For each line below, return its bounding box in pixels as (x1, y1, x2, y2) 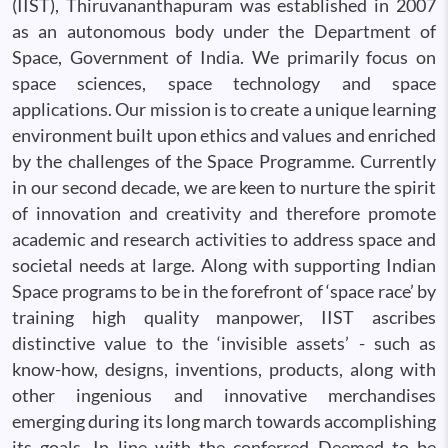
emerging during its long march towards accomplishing (12, 410, 436, 432)
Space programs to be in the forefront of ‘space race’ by (12, 280, 436, 302)
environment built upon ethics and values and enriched (12, 124, 436, 146)
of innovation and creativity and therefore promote (12, 202, 436, 224)
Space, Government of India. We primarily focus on (12, 46, 436, 68)
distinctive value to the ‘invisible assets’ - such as (12, 332, 436, 354)
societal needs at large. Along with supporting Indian (12, 254, 436, 276)
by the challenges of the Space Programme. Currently (12, 150, 436, 172)
